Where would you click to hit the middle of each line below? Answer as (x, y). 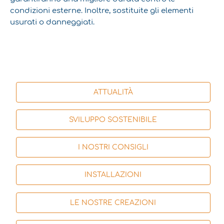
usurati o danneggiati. (52, 22)
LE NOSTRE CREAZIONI (113, 202)
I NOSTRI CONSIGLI (113, 147)
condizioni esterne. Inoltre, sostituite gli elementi (102, 10)
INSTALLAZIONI (113, 175)
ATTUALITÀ (113, 92)
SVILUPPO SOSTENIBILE (113, 120)
